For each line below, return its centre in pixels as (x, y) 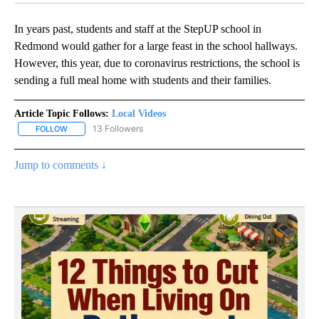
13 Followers (118, 129)
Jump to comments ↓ (61, 165)
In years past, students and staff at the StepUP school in (138, 29)
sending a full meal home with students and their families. (143, 80)
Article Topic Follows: (62, 114)
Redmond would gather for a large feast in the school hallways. (156, 46)
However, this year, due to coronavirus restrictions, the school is (157, 63)
